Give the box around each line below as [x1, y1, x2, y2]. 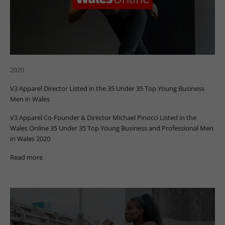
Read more [10, 153, 43, 162]
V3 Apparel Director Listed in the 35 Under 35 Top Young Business [10, 84, 204, 93]
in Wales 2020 [10, 134, 50, 144]
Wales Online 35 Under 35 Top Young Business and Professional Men [10, 124, 213, 133]
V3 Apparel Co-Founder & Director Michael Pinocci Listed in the [10, 113, 196, 123]
